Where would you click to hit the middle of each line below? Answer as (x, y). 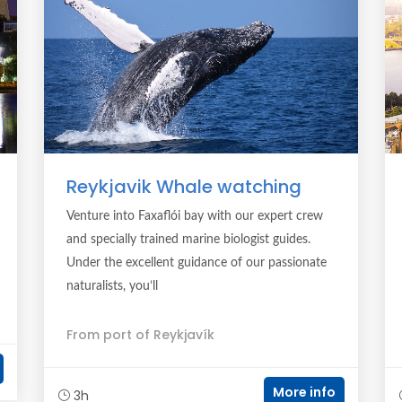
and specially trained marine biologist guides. (188, 240)
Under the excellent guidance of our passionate (197, 263)
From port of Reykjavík (140, 335)
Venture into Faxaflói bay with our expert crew (195, 216)
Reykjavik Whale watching (184, 187)
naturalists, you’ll (112, 286)
